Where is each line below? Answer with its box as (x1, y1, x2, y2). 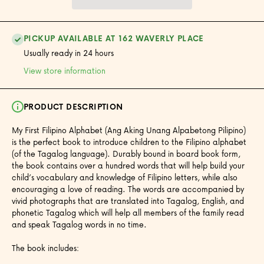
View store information (24, 64, 105, 77)
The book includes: (12, 241, 79, 254)
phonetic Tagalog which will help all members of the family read (12, 206, 244, 219)
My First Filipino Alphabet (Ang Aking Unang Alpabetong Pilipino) (12, 123, 246, 136)
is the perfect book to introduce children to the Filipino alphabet (12, 135, 246, 148)
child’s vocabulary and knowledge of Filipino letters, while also (12, 170, 237, 183)
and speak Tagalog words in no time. (12, 217, 147, 230)
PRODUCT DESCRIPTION (24, 100, 123, 113)
